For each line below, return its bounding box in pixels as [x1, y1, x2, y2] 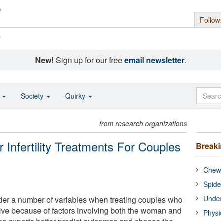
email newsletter [124, 54, 184, 66]
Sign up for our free [53, 54, 124, 66]
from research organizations [99, 118, 187, 128]
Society [21, 91, 45, 101]
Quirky [65, 91, 87, 101]
